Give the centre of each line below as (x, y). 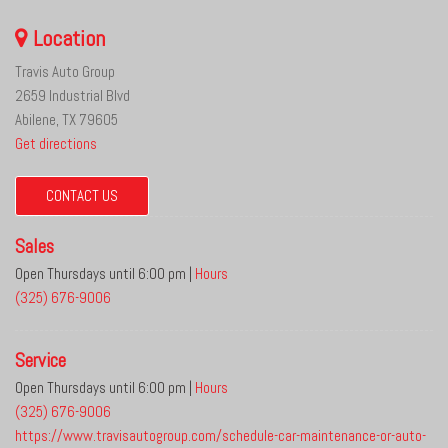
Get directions (56, 143)
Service (40, 360)
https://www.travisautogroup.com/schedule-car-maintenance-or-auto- (220, 435)
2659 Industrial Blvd (72, 95)
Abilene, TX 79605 (66, 119)
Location (66, 38)
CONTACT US (82, 195)
